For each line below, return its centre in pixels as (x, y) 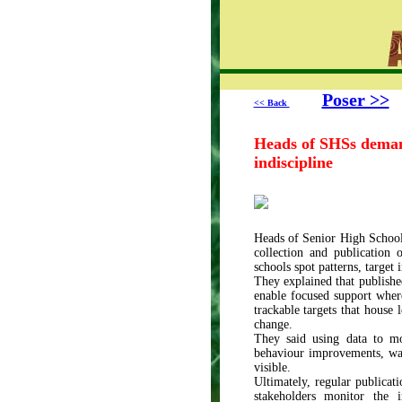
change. (275, 324)
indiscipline (295, 162)
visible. (275, 367)
